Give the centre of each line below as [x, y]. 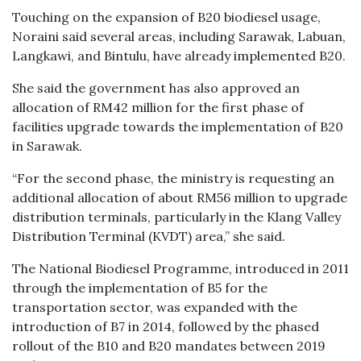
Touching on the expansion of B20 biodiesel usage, [166, 17]
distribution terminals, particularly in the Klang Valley [176, 217]
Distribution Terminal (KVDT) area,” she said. [149, 236]
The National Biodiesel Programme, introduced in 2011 [180, 268]
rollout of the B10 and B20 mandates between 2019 [169, 346]
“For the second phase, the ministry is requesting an [173, 178]
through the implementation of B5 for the [140, 288]
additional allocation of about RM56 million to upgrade [180, 197]
